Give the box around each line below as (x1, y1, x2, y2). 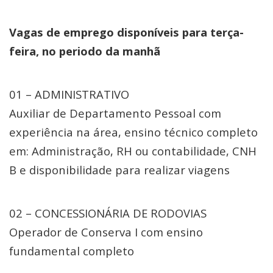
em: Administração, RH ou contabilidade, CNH (9, 143, 257, 158)
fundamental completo (9, 243, 134, 258)
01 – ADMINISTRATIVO (9, 87, 129, 102)
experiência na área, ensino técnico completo (9, 124, 258, 140)
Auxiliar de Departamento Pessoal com (9, 105, 221, 121)
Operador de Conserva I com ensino (9, 224, 203, 239)
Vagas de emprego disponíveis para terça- (9, 24, 244, 40)
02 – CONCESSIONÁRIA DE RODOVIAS (9, 205, 207, 221)
